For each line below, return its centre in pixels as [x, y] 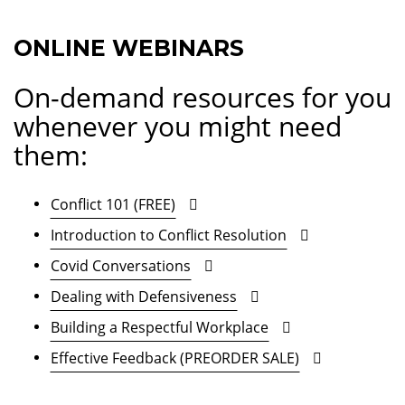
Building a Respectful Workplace [160, 327]
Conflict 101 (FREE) [113, 204]
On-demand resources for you [202, 97]
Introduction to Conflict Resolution [169, 235]
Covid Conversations [121, 265]
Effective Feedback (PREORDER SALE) [175, 358]
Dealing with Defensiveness [144, 296]
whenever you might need [178, 126]
